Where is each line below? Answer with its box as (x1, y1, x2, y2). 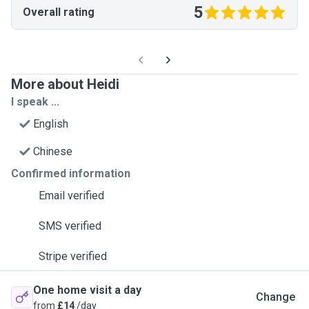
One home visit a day (33, 283, 141, 297)
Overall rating (23, 6, 94, 19)
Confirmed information (11, 167, 130, 180)
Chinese (33, 145, 72, 158)
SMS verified (39, 219, 101, 232)
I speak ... (11, 95, 59, 108)
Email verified (39, 189, 104, 202)
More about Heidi (11, 76, 119, 92)
